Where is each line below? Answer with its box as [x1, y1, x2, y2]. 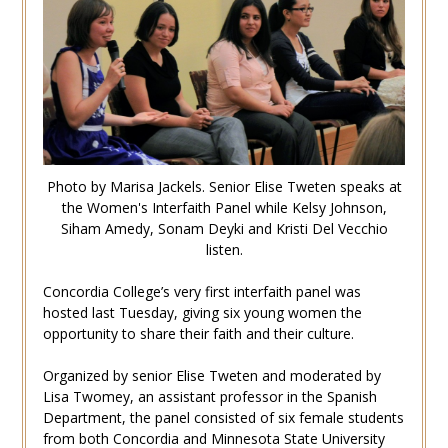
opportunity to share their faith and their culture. [42, 323, 354, 343]
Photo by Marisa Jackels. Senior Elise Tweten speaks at [46, 176, 402, 196]
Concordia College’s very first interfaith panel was [42, 281, 361, 301]
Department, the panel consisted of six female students [42, 407, 404, 427]
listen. [205, 239, 243, 259]
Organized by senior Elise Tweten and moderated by [42, 365, 381, 385]
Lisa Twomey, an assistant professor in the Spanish [42, 386, 377, 406]
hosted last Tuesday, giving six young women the [42, 302, 362, 322]
